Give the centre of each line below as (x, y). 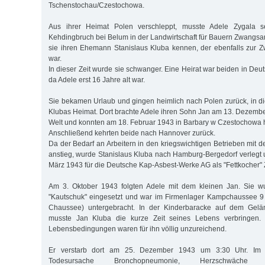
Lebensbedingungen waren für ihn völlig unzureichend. (138, 229)
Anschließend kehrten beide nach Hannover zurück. (132, 133)
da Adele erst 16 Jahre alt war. (97, 80)
